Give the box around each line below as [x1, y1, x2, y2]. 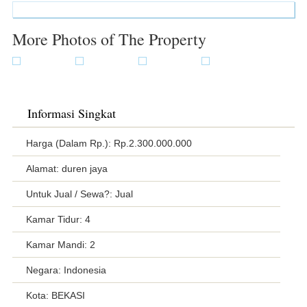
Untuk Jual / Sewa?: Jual [25, 188, 133, 199]
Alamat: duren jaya [25, 162, 108, 174]
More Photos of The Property [12, 27, 206, 50]
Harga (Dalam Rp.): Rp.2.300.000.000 [25, 137, 192, 149]
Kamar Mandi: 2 [25, 238, 95, 250]
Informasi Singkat [27, 104, 116, 121]
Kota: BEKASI [25, 289, 85, 301]
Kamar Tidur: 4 [25, 213, 90, 225]
